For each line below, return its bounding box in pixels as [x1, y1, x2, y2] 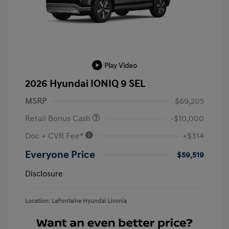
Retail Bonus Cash [25, 113, 93, 124]
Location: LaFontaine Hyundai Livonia [25, 197, 127, 205]
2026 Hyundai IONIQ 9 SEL [25, 77, 146, 90]
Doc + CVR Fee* [25, 130, 85, 141]
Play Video [104, 61, 137, 70]
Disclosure [25, 168, 63, 179]
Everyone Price [25, 148, 95, 161]
